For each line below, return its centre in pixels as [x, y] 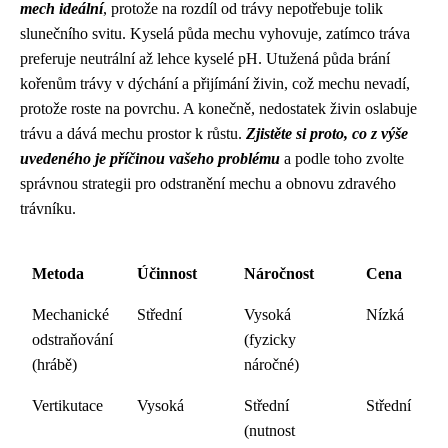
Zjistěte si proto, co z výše [327, 133]
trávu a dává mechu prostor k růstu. [133, 133]
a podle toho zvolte [342, 158]
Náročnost [279, 273]
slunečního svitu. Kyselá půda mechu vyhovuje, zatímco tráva [215, 33]
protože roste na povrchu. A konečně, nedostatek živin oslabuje [218, 108]
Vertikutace [67, 405]
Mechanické [70, 314]
